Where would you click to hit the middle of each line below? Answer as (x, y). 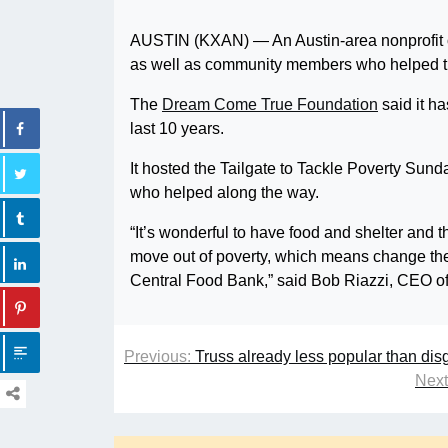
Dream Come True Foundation (270, 104)
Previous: (157, 356)
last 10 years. (177, 128)
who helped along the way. (224, 192)
